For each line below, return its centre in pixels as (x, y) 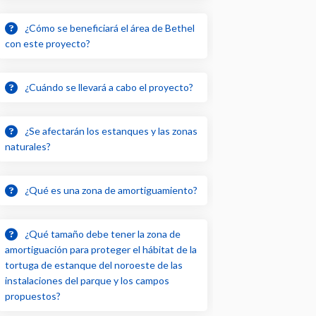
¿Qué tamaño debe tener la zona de (103, 233)
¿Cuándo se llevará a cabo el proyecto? (109, 87)
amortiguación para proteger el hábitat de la (101, 249)
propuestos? (33, 296)
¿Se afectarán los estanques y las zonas (111, 130)
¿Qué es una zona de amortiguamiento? (111, 190)
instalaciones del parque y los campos (87, 280)
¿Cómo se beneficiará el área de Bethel (110, 28)
